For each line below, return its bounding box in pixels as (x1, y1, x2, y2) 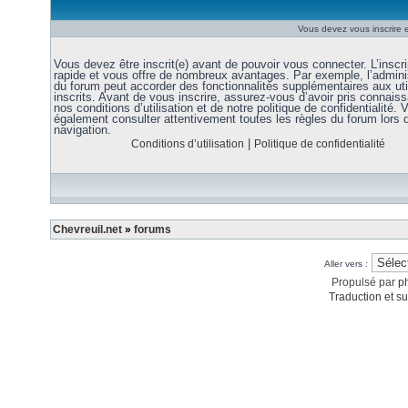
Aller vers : (324, 259, 368, 269)
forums (134, 223, 171, 236)
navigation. (54, 123, 111, 137)
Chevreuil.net (53, 223, 122, 236)
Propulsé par (331, 276, 398, 289)
